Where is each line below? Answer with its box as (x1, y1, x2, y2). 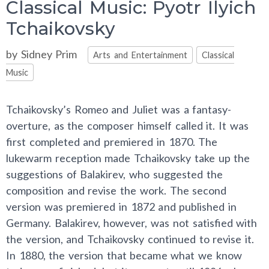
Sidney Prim (20, 47, 77, 61)
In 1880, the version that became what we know (6, 249, 242, 262)
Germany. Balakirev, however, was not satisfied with (6, 216, 258, 229)
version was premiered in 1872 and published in (6, 200, 237, 213)
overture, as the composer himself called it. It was (6, 119, 249, 132)
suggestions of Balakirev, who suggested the (6, 168, 223, 181)
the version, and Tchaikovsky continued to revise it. (6, 232, 254, 246)
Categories (87, 45, 140, 58)
